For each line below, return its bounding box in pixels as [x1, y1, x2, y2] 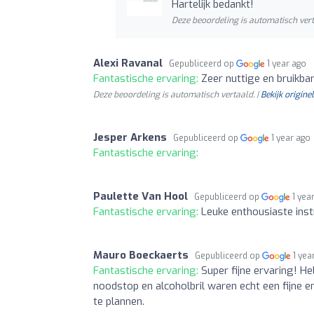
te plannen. [93, 294, 144, 308]
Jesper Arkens [93, 130, 167, 144]
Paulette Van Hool [93, 189, 188, 203]
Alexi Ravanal [93, 55, 163, 70]
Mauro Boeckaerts [93, 247, 189, 262]
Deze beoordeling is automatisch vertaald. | [93, 88, 261, 100]
